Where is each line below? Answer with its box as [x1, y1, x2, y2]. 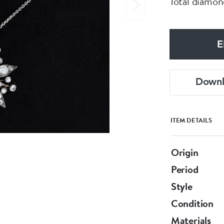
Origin [170, 145, 198, 159]
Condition [170, 196, 213, 210]
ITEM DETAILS [170, 115, 212, 124]
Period [170, 162, 198, 176]
